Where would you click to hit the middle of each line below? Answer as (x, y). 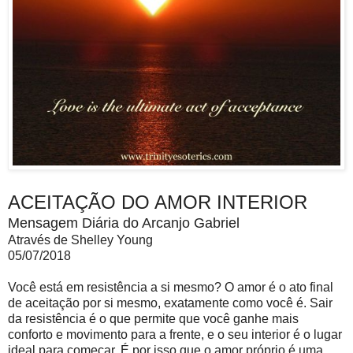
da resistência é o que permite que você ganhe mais (153, 319)
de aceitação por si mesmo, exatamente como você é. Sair (170, 303)
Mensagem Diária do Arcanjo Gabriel (124, 223)
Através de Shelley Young (80, 240)
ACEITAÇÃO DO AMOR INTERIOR (158, 203)
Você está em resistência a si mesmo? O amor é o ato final (171, 288)
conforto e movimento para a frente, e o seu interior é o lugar (175, 335)
